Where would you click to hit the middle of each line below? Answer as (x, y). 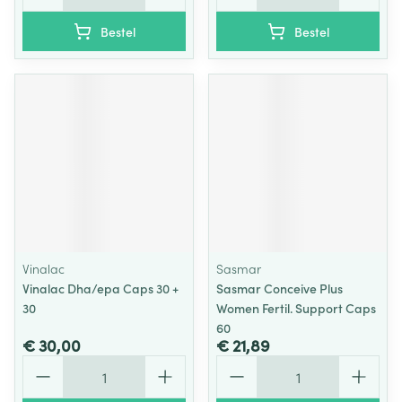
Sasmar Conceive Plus (280, 288)
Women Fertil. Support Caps (296, 308)
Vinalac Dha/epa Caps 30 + (100, 288)
